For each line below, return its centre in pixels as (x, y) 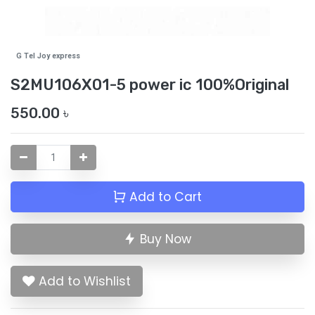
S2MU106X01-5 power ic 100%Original (150, 85)
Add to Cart (164, 197)
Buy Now (164, 239)
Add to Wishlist (85, 282)
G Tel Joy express (49, 56)
